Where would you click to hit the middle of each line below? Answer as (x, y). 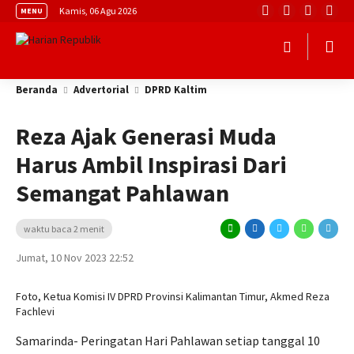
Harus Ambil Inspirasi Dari (151, 164)
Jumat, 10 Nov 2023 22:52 (75, 258)
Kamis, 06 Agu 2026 (98, 11)
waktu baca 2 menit (64, 229)
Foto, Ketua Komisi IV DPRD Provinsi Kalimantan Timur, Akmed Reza (173, 296)
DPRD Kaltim (176, 90)
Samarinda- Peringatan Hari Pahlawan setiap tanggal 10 (168, 341)
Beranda (37, 90)
